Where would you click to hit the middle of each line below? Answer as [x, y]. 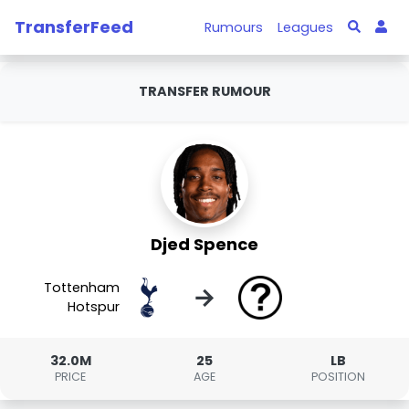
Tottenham [82, 288]
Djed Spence [204, 244]
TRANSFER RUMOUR [204, 91]
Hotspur [94, 307]
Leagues [306, 27]
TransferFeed [74, 26]
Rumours [234, 27]
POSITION [339, 377]
